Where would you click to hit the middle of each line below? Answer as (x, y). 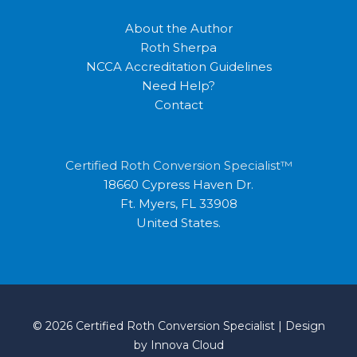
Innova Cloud (185, 345)
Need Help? (178, 86)
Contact (178, 105)
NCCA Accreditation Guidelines (178, 67)
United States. (178, 223)
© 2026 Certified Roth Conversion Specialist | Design (178, 326)
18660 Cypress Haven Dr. (178, 185)
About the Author (178, 29)
